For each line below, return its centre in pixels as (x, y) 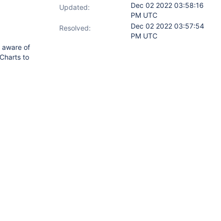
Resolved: (75, 28)
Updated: (74, 7)
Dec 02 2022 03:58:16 (167, 5)
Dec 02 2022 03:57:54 (167, 26)
